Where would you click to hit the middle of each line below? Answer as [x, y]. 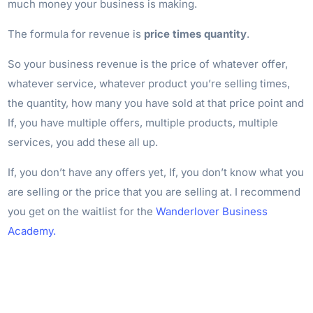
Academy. [32, 231]
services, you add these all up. [83, 142]
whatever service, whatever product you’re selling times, [149, 83]
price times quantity [196, 34]
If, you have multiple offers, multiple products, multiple [143, 122]
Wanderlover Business [212, 211]
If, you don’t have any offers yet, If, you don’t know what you [156, 172]
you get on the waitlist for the [82, 211]
